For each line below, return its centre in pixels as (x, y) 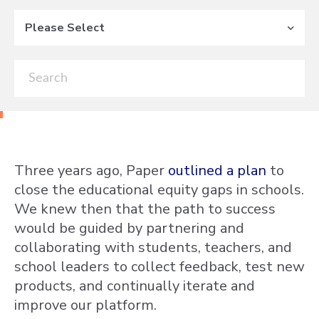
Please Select (65, 28)
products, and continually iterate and (135, 286)
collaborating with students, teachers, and (153, 247)
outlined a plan (217, 171)
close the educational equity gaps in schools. (159, 190)
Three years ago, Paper (91, 171)
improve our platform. (85, 305)
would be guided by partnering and (129, 228)
